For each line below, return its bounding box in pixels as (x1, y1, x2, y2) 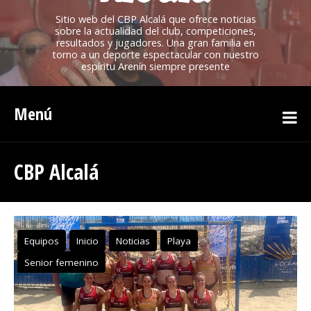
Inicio (76, 235, 99, 247)
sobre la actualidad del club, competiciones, (55, 24, 256, 37)
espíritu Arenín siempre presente (81, 60, 230, 73)
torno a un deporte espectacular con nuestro (52, 48, 259, 61)
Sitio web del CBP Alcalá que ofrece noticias (55, 12, 256, 26)
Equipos (24, 235, 59, 247)
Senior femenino (24, 256, 99, 269)
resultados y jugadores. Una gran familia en (56, 36, 255, 49)
